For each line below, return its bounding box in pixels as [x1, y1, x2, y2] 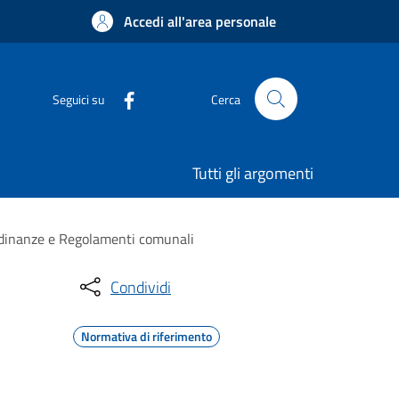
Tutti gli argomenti [192, 161, 313, 185]
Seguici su [53, 89, 104, 109]
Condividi [110, 274, 171, 299]
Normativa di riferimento [81, 327, 212, 346]
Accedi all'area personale [124, 11, 276, 32]
